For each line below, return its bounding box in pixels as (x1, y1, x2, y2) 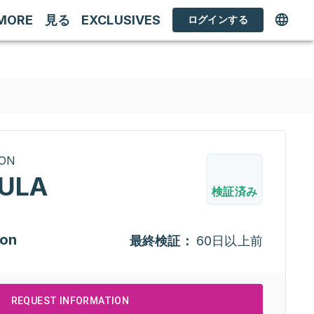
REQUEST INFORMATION (11, 295, 130, 306)
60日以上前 (196, 233, 263, 248)
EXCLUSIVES (81, 12, 161, 27)
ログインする (187, 13, 248, 25)
